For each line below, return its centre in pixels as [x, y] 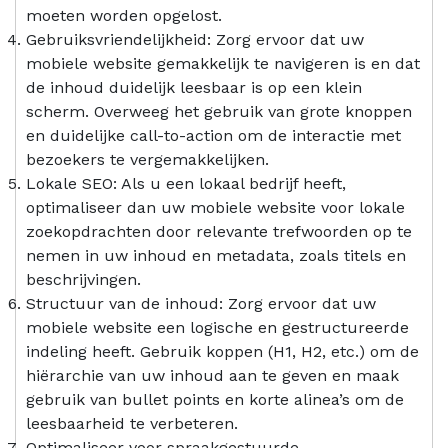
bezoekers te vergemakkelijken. [147, 159]
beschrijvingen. [83, 279]
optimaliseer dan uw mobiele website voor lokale [215, 207]
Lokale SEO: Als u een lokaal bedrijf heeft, [186, 183]
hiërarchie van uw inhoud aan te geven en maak [212, 375]
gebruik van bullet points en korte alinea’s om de [215, 399]
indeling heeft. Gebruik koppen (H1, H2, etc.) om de [222, 351]
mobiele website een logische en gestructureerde [217, 327]
